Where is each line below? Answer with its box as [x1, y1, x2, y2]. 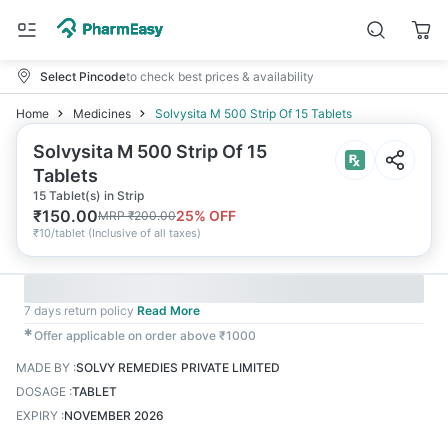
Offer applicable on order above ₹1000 [34, 328, 256, 343]
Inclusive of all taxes [92, 226, 197, 240]
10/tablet [39, 226, 85, 240]
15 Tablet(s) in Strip [33, 188, 144, 203]
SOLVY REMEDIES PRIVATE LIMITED [76, 360, 280, 375]
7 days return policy [24, 303, 134, 318]
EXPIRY [16, 408, 58, 423]
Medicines [73, 106, 131, 121]
